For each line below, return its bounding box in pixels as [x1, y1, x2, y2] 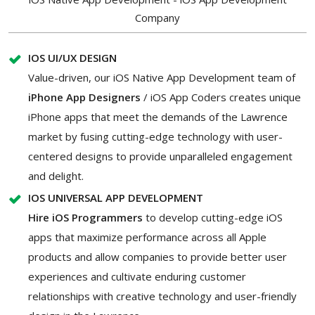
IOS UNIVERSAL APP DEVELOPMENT [28, 190, 203, 205]
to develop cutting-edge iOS [143, 210, 283, 224]
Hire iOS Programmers [28, 210, 143, 224]
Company [135, 10, 180, 25]
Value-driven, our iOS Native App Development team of [28, 70, 295, 84]
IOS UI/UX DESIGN [28, 50, 117, 65]
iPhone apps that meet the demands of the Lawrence [28, 109, 288, 124]
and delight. [28, 168, 84, 183]
